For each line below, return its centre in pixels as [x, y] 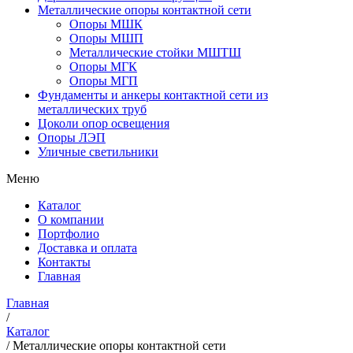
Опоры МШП [106, 38]
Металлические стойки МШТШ [155, 52]
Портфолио [69, 233]
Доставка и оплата [87, 247]
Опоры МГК [103, 66]
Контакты [64, 262]
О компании [71, 219]
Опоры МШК [106, 24]
